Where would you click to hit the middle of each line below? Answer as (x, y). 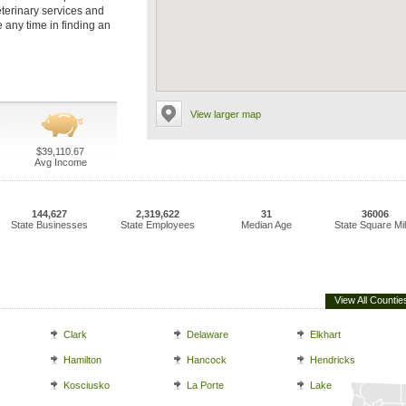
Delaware (208, 334)
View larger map (226, 114)
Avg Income (60, 162)
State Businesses (49, 225)
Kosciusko (87, 385)
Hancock (207, 360)
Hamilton (82, 360)
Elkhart (325, 334)
